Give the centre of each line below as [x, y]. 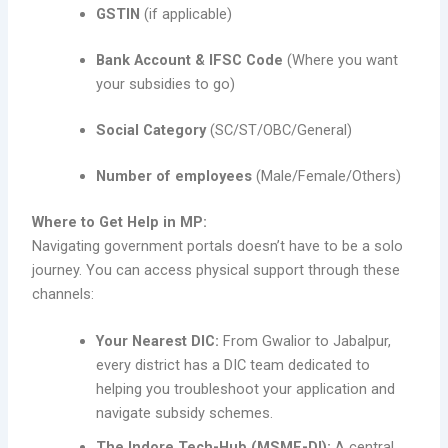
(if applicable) [186, 14]
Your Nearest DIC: [158, 340]
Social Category [151, 129]
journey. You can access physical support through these [216, 269]
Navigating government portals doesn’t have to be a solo [218, 245]
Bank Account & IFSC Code [190, 59]
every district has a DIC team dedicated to [233, 364]
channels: [63, 293]
